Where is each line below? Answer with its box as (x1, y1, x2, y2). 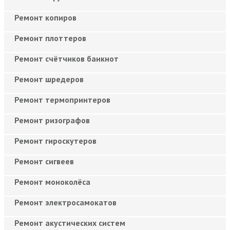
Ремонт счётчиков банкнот (14, 53, 119, 64)
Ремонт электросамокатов (14, 197, 117, 207)
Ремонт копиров (14, 12, 76, 23)
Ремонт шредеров (14, 73, 84, 84)
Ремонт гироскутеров (14, 135, 97, 146)
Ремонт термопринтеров (14, 94, 110, 105)
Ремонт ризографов (14, 114, 90, 125)
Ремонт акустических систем (14, 217, 125, 228)
